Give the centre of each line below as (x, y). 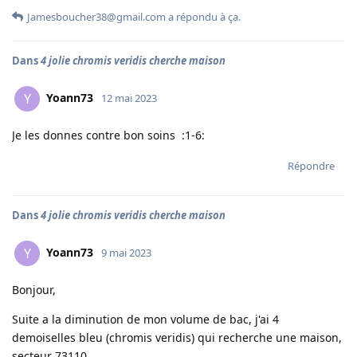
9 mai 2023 (126, 252)
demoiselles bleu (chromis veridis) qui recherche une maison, (177, 337)
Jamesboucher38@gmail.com (96, 17)
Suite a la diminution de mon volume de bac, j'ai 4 (145, 319)
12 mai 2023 (129, 98)
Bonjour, (34, 290)
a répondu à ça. (203, 17)
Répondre (311, 166)
